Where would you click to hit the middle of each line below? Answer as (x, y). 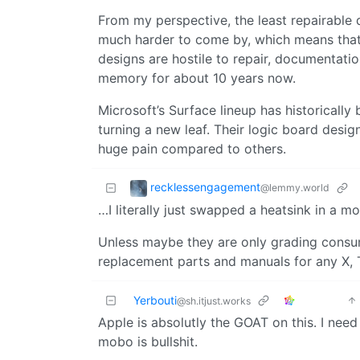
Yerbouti (155, 300)
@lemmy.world (295, 187)
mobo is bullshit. (148, 341)
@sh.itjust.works (214, 301)
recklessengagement (205, 186)
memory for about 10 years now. (197, 78)
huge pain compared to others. (192, 148)
